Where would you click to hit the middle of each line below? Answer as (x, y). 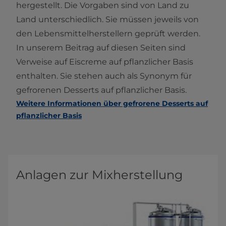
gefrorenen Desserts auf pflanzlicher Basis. (101, 90)
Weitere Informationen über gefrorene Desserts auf (112, 104)
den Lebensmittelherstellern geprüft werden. (108, 34)
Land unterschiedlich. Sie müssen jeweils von (107, 20)
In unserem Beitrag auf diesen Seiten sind (101, 48)
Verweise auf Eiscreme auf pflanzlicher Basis (105, 62)
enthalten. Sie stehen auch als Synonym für (104, 76)
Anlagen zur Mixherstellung (99, 175)
